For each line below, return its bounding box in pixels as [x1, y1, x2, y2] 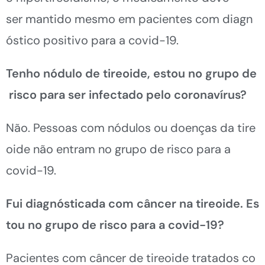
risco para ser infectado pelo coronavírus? [6, 86, 247, 102]
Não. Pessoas [6, 119, 80, 135]
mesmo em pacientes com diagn [72, 11, 253, 27]
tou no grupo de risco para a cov [6, 216, 189, 232]
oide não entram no [6, 141, 115, 157]
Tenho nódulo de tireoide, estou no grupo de [6, 65, 257, 81]
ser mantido [6, 11, 72, 27]
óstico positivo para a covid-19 [6, 32, 176, 48]
